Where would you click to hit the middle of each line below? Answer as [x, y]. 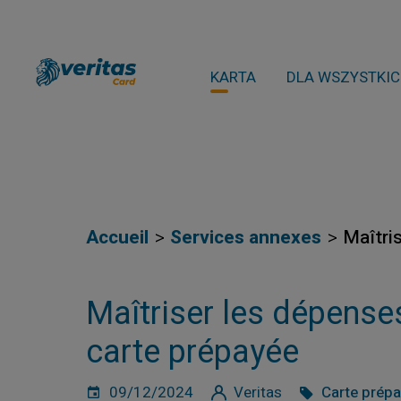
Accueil [117, 238]
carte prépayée [192, 352]
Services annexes [246, 238]
